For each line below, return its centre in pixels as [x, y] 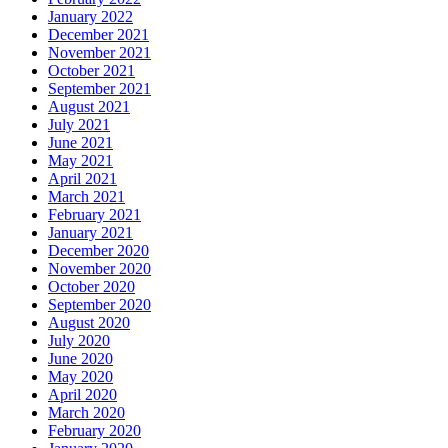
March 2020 [86, 413]
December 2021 [98, 35]
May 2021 [80, 161]
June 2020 [80, 359]
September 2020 [99, 305]
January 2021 [90, 233]
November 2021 [99, 53]
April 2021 [82, 179]
